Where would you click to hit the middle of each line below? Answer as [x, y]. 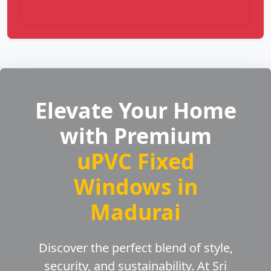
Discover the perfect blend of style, [135, 248]
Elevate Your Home [135, 110]
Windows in [135, 187]
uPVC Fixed [135, 161]
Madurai [135, 212]
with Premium [135, 136]
